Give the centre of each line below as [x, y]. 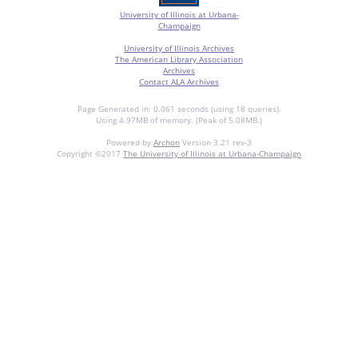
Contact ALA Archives [179, 81]
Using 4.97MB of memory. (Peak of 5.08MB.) [179, 119]
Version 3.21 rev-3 [216, 142]
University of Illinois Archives [179, 48]
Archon [167, 142]
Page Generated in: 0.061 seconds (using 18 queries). [179, 108]
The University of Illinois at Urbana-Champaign [212, 153]
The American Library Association [179, 59]
